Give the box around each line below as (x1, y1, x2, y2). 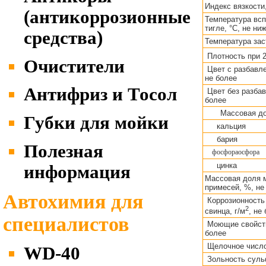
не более (205, 73, 237, 83)
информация (24, 161, 131, 182)
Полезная (24, 141, 103, 161)
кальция (205, 121, 246, 131)
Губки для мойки (24, 113, 169, 134)
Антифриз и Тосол (24, 84, 177, 105)
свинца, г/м (205, 207, 245, 216)
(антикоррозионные (24, 7, 191, 27)
